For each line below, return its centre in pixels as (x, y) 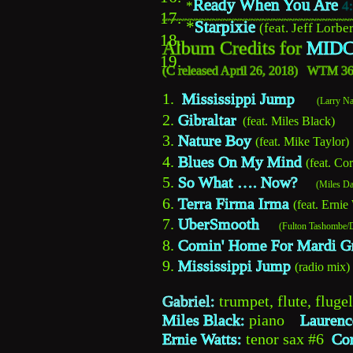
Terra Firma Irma (234, 203)
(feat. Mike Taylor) (302, 142)
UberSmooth (221, 224)
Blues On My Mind (240, 161)
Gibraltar (207, 119)
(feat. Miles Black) (286, 121)
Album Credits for (234, 48)
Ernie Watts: (202, 339)
